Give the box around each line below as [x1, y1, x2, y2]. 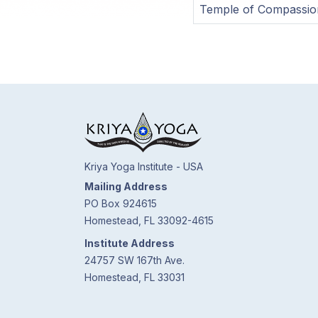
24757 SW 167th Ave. [84, 254, 185, 266]
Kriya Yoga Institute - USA [84, 160, 203, 172]
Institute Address [84, 237, 175, 249]
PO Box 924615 [84, 197, 157, 209]
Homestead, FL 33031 [84, 271, 185, 283]
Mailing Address [84, 180, 168, 192]
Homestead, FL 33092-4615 [84, 214, 214, 226]
